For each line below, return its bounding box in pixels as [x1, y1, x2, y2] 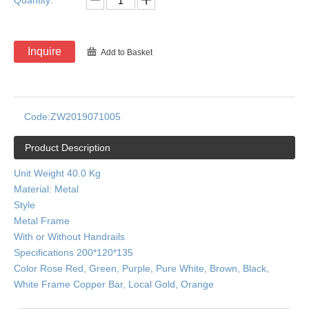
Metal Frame [14, 215, 70, 226]
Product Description [25, 142, 110, 153]
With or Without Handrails [14, 231, 125, 242]
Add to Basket [101, 48, 152, 57]
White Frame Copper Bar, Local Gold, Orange [14, 279, 214, 290]
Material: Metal [14, 183, 79, 195]
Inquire [28, 46, 61, 57]
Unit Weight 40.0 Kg [14, 168, 101, 179]
